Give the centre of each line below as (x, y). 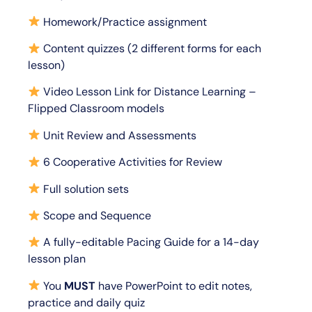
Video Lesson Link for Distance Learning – (149, 92)
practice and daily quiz (86, 302)
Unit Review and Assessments (119, 135)
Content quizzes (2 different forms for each (151, 49)
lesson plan (57, 259)
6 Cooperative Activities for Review (132, 162)
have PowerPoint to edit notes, (175, 286)
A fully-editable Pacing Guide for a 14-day (150, 242)
